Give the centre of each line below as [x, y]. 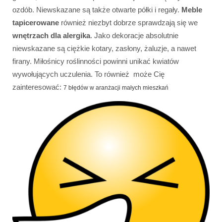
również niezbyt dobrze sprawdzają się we [128, 23]
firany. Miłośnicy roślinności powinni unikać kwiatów [96, 61]
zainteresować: [38, 87]
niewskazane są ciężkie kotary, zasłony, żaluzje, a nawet [104, 49]
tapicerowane [36, 23]
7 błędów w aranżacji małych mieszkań [117, 88]
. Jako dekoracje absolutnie [134, 36]
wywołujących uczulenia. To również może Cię [88, 74]
